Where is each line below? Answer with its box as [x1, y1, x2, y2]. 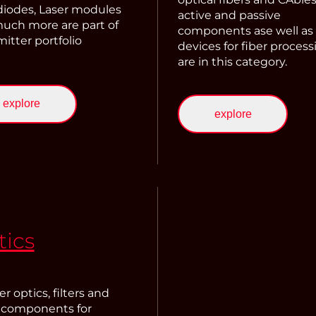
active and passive [178, 8, 281, 22]
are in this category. [178, 54, 287, 68]
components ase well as [178, 23, 313, 37]
